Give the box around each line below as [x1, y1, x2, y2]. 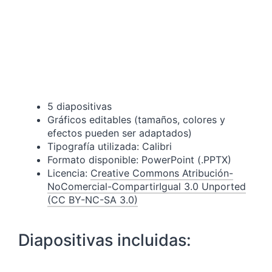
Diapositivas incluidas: [18, 230, 191, 251]
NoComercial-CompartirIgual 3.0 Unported [47, 180, 246, 193]
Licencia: [47, 167, 90, 180]
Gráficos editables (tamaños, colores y [47, 114, 225, 126]
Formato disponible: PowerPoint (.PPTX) [47, 154, 231, 166]
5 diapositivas [47, 100, 112, 113]
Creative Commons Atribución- [90, 167, 233, 180]
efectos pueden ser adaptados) [47, 127, 192, 140]
